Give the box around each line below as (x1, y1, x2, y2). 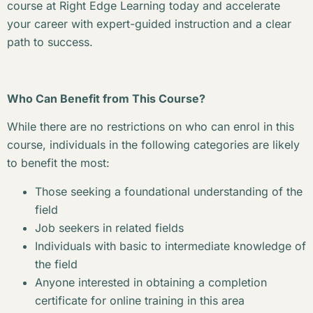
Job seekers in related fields (35, 220, 184, 235)
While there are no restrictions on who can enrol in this (7, 119, 294, 134)
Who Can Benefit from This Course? (7, 91, 205, 105)
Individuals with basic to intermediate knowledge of (35, 238, 306, 253)
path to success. (7, 34, 93, 49)
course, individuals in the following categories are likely (7, 138, 300, 152)
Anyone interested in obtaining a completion (35, 275, 267, 289)
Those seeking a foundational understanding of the (35, 184, 303, 198)
